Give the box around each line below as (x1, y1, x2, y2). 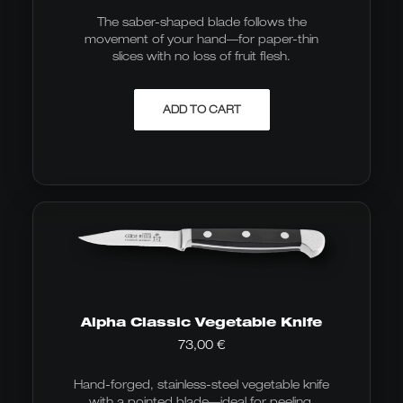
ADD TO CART (162, 103, 241, 116)
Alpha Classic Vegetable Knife (81, 314, 322, 329)
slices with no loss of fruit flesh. (112, 49, 291, 63)
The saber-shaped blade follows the (96, 14, 307, 29)
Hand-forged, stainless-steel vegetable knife (74, 377, 329, 391)
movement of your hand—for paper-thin (85, 31, 318, 46)
